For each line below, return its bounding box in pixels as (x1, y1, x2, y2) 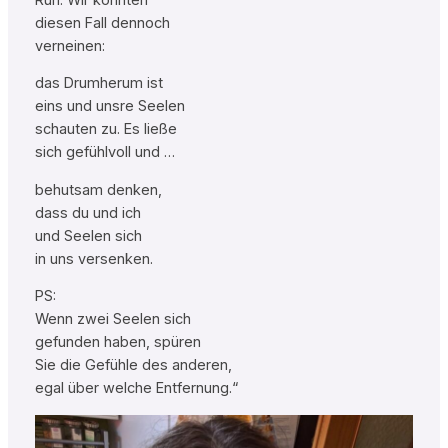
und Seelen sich (34, 226, 142, 245)
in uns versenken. (34, 249, 153, 268)
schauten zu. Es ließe (34, 120, 177, 139)
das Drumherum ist (34, 74, 163, 93)
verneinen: (34, 36, 105, 55)
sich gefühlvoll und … (34, 143, 175, 162)
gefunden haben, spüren (34, 333, 201, 352)
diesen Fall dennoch (34, 13, 170, 32)
